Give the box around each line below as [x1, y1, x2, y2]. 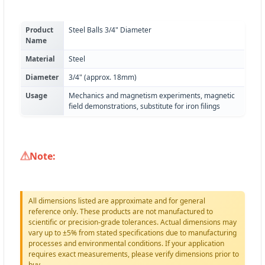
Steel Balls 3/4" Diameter [69, 25, 151, 35]
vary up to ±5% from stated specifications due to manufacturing [28, 228, 237, 238]
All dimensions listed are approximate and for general [28, 196, 205, 206]
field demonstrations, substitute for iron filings [69, 101, 220, 112]
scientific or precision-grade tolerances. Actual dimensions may [28, 217, 237, 228]
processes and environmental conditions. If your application [28, 238, 224, 249]
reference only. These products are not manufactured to [28, 206, 213, 217]
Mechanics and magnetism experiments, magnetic [69, 91, 235, 101]
